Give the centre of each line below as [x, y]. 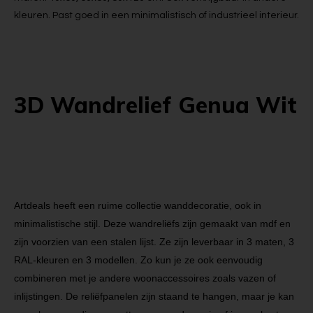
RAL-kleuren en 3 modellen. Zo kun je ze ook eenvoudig [138, 260]
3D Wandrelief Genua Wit [155, 105]
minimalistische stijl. [57, 224]
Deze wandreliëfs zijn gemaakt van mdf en [196, 224]
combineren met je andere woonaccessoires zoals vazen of [145, 278]
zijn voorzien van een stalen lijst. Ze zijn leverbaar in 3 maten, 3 [154, 242]
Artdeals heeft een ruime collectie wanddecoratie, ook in [138, 205]
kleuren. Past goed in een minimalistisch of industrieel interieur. [156, 15]
